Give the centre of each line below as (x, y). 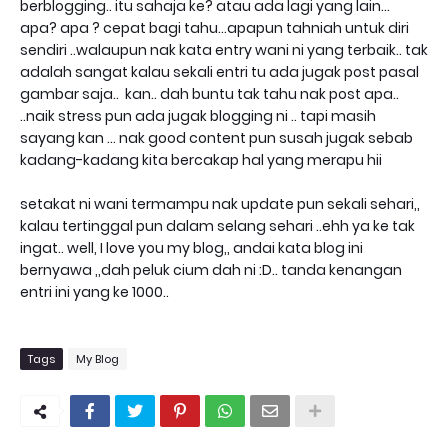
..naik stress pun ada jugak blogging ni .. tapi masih (198, 116)
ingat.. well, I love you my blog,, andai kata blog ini (191, 248)
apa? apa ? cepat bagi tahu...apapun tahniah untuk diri (214, 28)
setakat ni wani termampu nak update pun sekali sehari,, (220, 204)
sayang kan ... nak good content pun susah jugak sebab (216, 138)
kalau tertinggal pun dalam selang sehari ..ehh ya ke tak (217, 226)
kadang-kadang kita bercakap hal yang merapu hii (201, 160)
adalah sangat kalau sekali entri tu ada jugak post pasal (219, 72)
